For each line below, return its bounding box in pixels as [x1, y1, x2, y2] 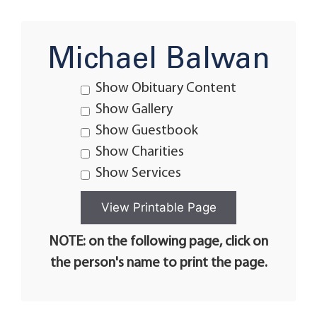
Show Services [96, 166, 181, 180]
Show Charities [96, 145, 184, 159]
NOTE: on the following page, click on [49, 235, 268, 249]
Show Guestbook [96, 124, 198, 138]
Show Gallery [96, 103, 173, 117]
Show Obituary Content [96, 81, 236, 96]
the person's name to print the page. [50, 256, 267, 270]
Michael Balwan [47, 47, 270, 74]
